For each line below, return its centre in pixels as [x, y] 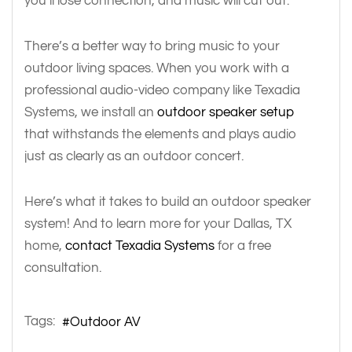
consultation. [64, 268]
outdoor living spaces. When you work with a [157, 68]
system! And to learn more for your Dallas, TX [158, 224]
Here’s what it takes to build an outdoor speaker [168, 202]
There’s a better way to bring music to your [152, 46]
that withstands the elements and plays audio [160, 134]
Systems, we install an [91, 112]
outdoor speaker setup [225, 112]
